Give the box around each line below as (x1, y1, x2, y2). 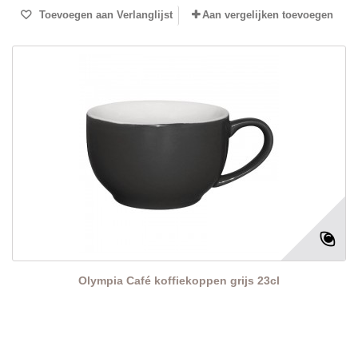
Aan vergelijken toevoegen (202, 9, 333, 22)
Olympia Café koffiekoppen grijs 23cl (78, 274, 280, 288)
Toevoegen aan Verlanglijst (35, 9, 173, 22)
